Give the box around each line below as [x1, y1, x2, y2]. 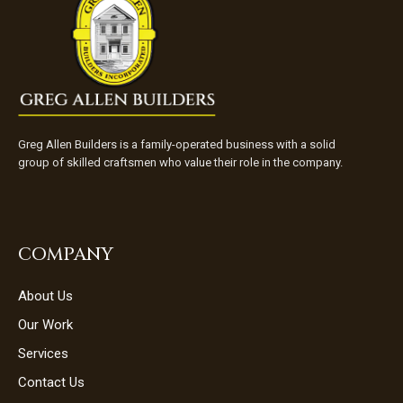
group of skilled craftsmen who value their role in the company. [18, 156, 344, 170]
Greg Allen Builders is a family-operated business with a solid [18, 138, 336, 152]
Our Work [18, 317, 74, 334]
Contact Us [18, 374, 85, 391]
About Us [18, 288, 74, 305]
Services [18, 345, 69, 363]
